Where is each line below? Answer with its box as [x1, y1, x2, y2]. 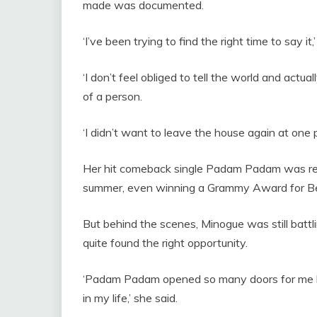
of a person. [83, 88, 142, 103]
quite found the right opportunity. [83, 235, 248, 250]
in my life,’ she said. [83, 290, 178, 305]
